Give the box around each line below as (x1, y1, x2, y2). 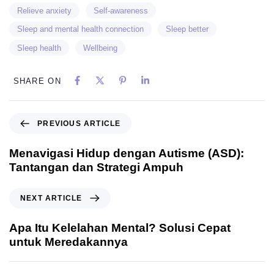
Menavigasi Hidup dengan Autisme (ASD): (9, 146, 244, 160)
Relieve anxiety (17, 6, 72, 15)
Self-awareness (94, 6, 148, 15)
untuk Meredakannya (9, 235, 128, 248)
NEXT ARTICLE (20, 193, 83, 202)
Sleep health (17, 43, 61, 53)
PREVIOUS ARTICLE (37, 119, 121, 128)
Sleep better (166, 24, 209, 34)
